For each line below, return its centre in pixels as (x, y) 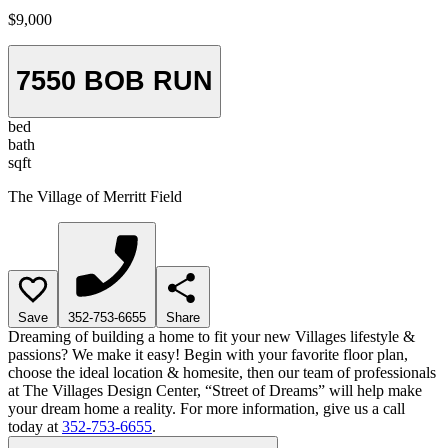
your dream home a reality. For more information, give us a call (206, 408)
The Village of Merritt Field (95, 196)
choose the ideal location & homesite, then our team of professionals (222, 372)
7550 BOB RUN (114, 80)
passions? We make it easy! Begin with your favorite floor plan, (208, 354)
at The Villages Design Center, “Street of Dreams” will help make (215, 390)
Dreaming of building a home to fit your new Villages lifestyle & (211, 336)
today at (35, 426)
